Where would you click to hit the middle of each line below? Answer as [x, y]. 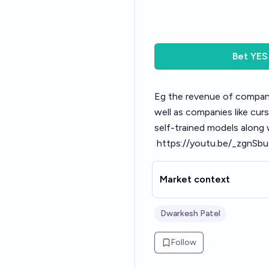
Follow [184, 242]
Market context [195, 179]
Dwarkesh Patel [190, 213]
